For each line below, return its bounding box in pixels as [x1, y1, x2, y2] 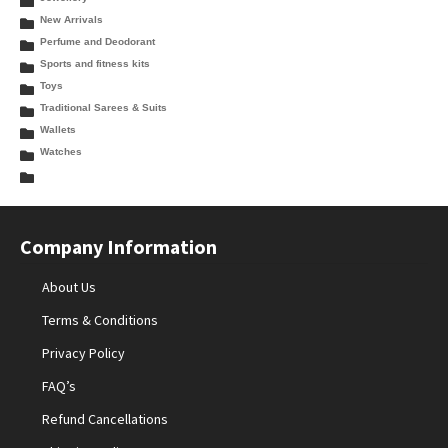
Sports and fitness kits [39, 58, 150, 70]
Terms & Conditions [42, 310, 159, 329]
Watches [39, 146, 82, 158]
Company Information [19, 233, 217, 259]
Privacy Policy [42, 343, 126, 362]
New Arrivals [39, 14, 103, 26]
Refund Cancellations [42, 409, 169, 428]
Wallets [39, 124, 76, 136]
